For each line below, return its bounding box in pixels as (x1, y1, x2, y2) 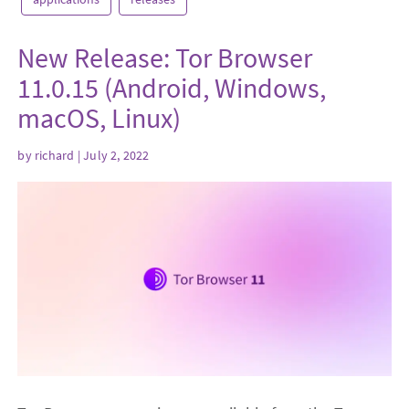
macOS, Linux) (17, 100, 182, 136)
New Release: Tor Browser (17, 40, 313, 76)
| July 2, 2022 (74, 146, 150, 163)
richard (35, 146, 75, 163)
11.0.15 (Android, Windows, (17, 70, 327, 106)
